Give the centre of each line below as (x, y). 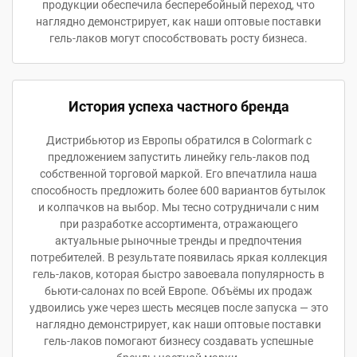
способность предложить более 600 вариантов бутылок (178, 190)
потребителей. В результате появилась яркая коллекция (178, 257)
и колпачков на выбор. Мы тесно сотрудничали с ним (178, 207)
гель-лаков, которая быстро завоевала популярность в (178, 274)
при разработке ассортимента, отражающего (178, 224)
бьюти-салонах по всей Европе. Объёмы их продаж (178, 291)
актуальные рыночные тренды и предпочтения (178, 241)
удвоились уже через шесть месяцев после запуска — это (178, 308)
